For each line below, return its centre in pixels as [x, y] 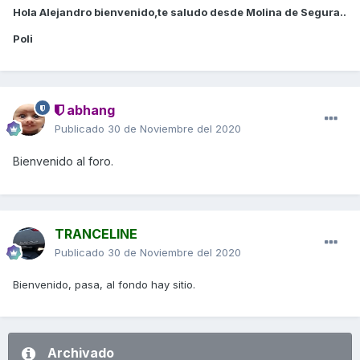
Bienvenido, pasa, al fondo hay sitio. [104, 285]
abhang [89, 110]
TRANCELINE [96, 234]
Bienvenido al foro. [63, 162]
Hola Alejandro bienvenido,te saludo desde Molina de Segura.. [180, 12]
